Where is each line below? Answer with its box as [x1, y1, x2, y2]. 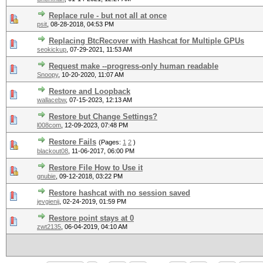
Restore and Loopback [49, 87, 130, 96]
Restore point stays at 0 [49, 214, 134, 222]
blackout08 [37, 147, 68, 154]
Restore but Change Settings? [49, 112, 157, 121]
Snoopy [37, 71, 58, 78]
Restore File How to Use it [49, 163, 143, 172]
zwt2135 [37, 223, 61, 230]
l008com [37, 122, 61, 129]
